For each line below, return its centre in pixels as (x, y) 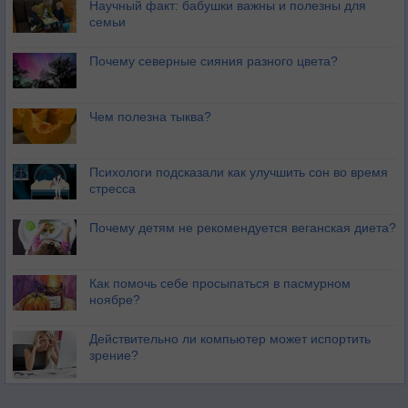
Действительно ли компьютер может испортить (230, 339)
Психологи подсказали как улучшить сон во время (239, 172)
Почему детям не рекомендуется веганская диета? (243, 228)
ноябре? (115, 300)
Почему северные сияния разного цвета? (214, 61)
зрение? (114, 355)
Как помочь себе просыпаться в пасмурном (220, 283)
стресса (112, 189)
